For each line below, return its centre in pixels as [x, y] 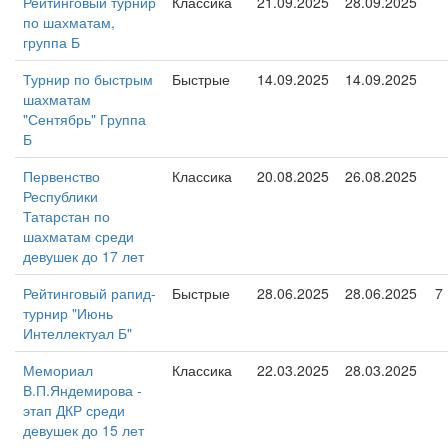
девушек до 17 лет [83, 256]
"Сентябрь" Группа [84, 119]
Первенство [61, 176]
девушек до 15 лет [83, 430]
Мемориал [58, 370]
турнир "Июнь [68, 313]
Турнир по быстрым [88, 79]
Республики [60, 196]
